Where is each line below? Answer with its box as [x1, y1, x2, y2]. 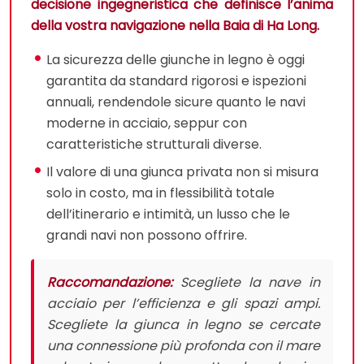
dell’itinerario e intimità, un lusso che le [46, 205, 291, 224]
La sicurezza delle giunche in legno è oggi [46, 50, 305, 70]
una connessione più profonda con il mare [47, 336, 320, 356]
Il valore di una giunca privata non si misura [46, 162, 319, 182]
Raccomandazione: [47, 273, 172, 292]
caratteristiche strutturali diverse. [46, 135, 262, 154]
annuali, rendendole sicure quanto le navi [46, 93, 306, 112]
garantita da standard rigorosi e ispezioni [46, 71, 307, 91]
